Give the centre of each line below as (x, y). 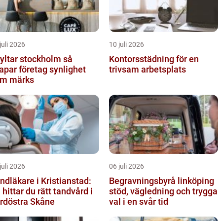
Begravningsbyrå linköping (162, 181)
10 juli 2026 (127, 44)
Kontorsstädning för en (154, 59)
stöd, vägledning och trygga (163, 191)
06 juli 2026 (127, 166)
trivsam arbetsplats (147, 69)
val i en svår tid (139, 201)
